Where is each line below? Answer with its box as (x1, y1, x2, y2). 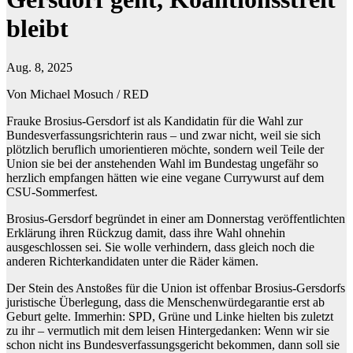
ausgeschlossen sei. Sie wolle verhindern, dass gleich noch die (6, 240, 314, 254)
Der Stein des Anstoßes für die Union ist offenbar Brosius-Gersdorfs (6, 281, 345, 295)
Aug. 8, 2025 (6, 60, 72, 74)
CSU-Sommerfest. (6, 184, 98, 199)
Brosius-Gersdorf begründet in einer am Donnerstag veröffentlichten (6, 211, 345, 225)
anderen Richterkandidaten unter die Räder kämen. (6, 254, 258, 268)
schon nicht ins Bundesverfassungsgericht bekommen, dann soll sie (6, 337, 340, 351)
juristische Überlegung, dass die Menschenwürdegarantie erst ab (6, 295, 325, 309)
